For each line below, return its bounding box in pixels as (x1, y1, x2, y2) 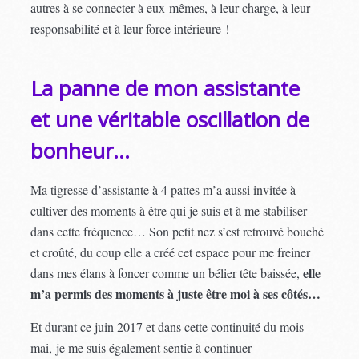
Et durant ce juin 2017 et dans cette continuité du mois (30, 317, 305, 335)
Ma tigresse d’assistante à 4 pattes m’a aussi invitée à (30, 180, 296, 198)
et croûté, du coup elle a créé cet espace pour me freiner (30, 243, 311, 260)
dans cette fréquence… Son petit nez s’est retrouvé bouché (30, 222, 325, 240)
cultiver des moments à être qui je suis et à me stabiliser (30, 201, 308, 219)
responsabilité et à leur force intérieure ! (30, 19, 230, 37)
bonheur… (30, 135, 131, 165)
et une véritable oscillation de (30, 104, 310, 134)
